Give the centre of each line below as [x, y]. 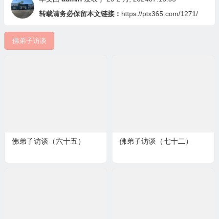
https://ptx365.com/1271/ [159, 14]
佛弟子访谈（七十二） [156, 141]
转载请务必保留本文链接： [80, 14]
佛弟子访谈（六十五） [48, 141]
